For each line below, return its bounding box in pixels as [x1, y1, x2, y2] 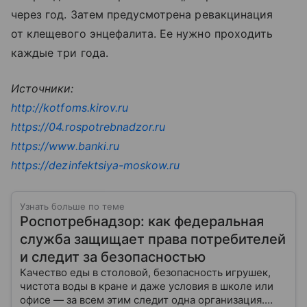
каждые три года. [11, 45, 108, 60]
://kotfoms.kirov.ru [32, 100, 129, 114]
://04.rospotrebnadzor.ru [38, 119, 166, 134]
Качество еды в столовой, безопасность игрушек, [20, 265, 271, 279]
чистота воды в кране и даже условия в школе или [20, 279, 273, 293]
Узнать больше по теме [20, 200, 125, 212]
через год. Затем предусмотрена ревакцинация [11, 7, 273, 21]
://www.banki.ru [38, 138, 119, 153]
